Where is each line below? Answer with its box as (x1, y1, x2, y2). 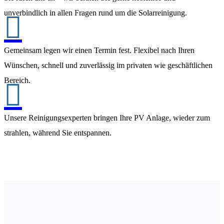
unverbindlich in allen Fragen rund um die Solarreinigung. (4, 8, 187, 17)
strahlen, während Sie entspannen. (4, 128, 111, 137)
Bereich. (4, 76, 30, 85)
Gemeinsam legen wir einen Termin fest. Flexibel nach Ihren (4, 46, 194, 55)
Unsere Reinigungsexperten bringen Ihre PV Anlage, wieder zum (4, 113, 210, 122)
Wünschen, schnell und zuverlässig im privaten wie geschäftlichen (4, 61, 212, 70)
